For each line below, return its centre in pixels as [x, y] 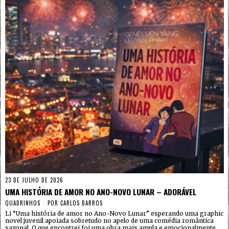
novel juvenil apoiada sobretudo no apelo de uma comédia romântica [109, 220]
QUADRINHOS [23, 203]
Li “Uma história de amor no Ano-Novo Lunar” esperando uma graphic [114, 213]
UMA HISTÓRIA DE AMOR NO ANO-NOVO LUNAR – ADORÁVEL [101, 191]
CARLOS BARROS [82, 203]
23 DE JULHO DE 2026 [34, 180]
